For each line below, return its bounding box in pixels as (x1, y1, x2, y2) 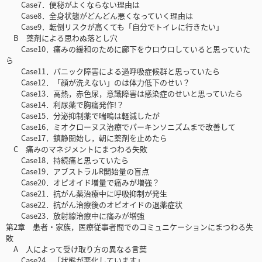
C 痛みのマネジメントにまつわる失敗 (6, 143, 147, 155)
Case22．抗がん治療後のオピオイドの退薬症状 (6, 199, 182, 211)
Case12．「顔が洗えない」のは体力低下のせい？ (6, 77, 190, 88)
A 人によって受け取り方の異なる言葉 (6, 243, 147, 255)
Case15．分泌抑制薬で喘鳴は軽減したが (6, 110, 160, 122)
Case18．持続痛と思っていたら (6, 154, 129, 166)
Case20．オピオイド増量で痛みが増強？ (6, 177, 160, 188)
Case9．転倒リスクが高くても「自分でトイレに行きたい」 (6, 21, 223, 33)
